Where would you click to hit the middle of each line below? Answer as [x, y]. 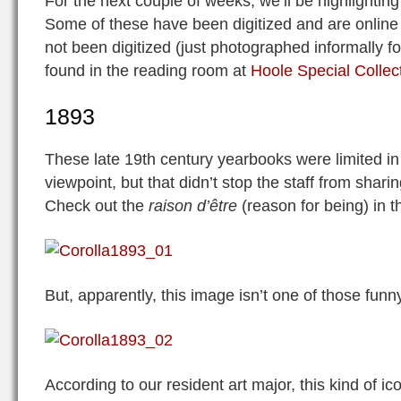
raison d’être [193, 205]
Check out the [97, 205]
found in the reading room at [148, 70]
